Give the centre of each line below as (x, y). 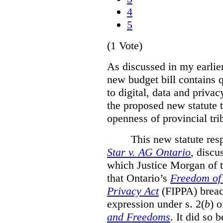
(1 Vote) (125, 45)
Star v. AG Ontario (149, 152)
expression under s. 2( (156, 204)
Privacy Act (133, 191)
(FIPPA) (179, 191)
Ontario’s (148, 178)
